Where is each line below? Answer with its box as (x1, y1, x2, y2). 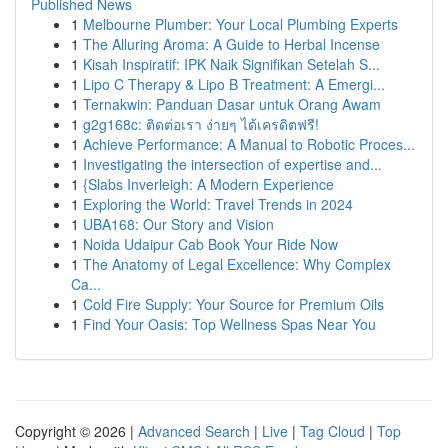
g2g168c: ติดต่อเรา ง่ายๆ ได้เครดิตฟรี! (83, 114, 319, 134)
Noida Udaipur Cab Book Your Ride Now (83, 234, 338, 254)
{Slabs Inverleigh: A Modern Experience (83, 174, 334, 194)
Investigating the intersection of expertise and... (83, 154, 382, 174)
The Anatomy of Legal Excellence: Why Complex (83, 254, 391, 274)
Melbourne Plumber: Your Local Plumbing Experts (83, 14, 398, 34)
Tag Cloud (300, 421, 365, 441)
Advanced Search (138, 421, 250, 441)
